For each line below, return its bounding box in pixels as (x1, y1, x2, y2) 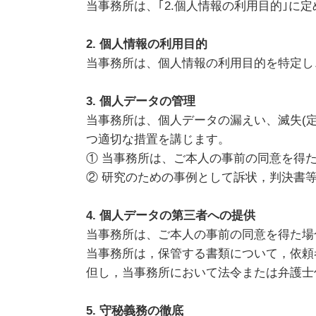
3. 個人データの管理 (86, 94, 195, 108)
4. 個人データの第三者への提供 (86, 208, 255, 222)
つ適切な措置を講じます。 (86, 132, 230, 146)
